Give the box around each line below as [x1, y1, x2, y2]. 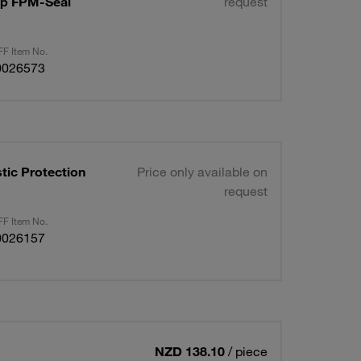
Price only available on [136, 164, 268, 180]
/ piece [227, 343, 268, 359]
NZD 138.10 [154, 343, 225, 359]
